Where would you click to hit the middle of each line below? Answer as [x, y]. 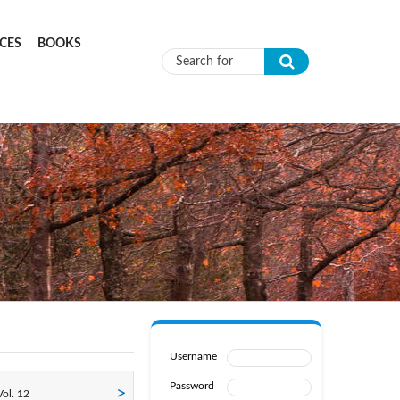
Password [192, 386]
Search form [228, 80]
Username [193, 356]
